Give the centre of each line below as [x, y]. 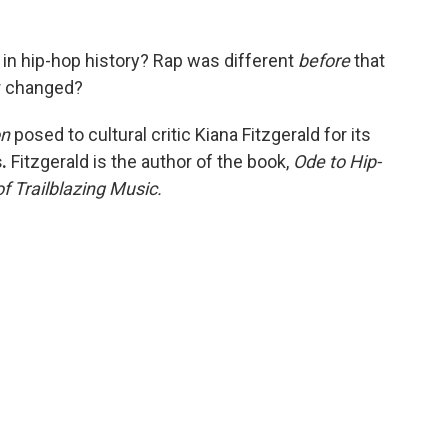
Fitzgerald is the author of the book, [152, 161]
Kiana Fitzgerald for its [283, 134]
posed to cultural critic [100, 134]
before [326, 60]
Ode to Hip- [337, 161]
